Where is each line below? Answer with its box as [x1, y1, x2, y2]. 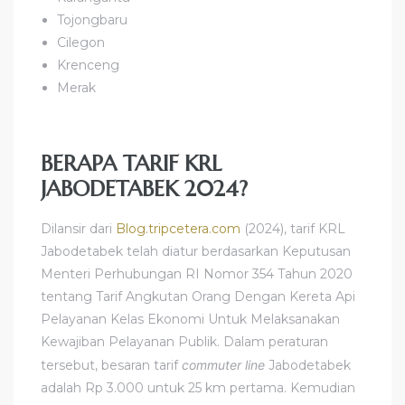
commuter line [182, 356, 265, 372]
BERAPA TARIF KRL [41, 149, 221, 177]
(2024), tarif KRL [240, 220, 345, 237]
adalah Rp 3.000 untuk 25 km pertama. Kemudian [41, 379, 355, 396]
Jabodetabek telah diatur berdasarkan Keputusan [41, 242, 351, 259]
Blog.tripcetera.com [116, 220, 240, 237]
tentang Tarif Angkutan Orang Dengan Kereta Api [41, 287, 355, 305]
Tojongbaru [57, 11, 128, 28]
